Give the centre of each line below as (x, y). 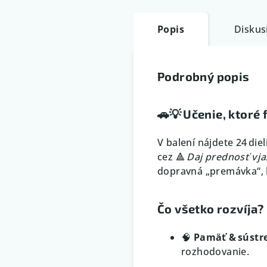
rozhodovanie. (215, 251)
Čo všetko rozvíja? (211, 208)
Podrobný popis (204, 76)
